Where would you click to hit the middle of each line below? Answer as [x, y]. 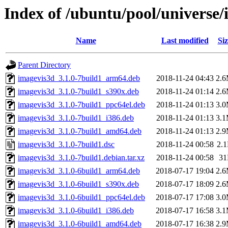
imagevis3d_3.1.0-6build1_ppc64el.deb [81, 197]
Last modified [185, 41]
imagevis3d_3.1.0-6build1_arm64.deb [79, 171]
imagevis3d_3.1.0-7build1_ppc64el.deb [81, 105]
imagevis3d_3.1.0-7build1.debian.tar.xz [81, 158]
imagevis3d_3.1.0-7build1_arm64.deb [79, 78]
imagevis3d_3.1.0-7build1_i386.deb [76, 118]
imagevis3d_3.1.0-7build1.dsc [66, 145]
